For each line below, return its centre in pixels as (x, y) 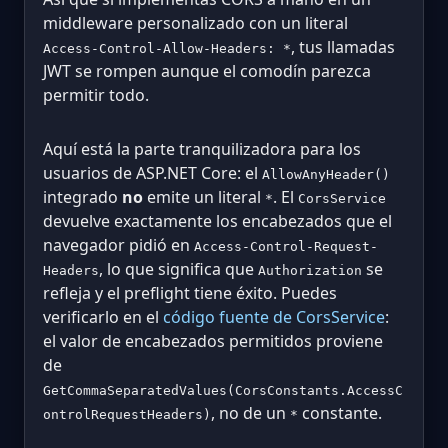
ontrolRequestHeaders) (127, 415)
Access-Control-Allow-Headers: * (167, 49)
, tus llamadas (343, 47)
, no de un (250, 413)
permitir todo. (96, 95)
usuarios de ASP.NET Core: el (152, 173)
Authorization (310, 271)
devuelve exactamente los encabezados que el (217, 221)
